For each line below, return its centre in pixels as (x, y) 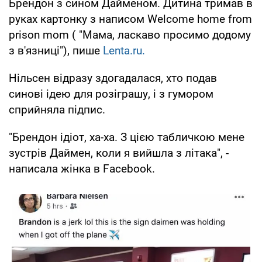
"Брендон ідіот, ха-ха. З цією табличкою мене (127, 137)
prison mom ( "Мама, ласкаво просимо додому (130, 35)
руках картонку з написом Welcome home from (130, 19)
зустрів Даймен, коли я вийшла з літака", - (119, 153)
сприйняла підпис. (57, 109)
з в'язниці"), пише (56, 50)
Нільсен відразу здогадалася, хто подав (113, 78)
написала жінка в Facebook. (82, 168)
